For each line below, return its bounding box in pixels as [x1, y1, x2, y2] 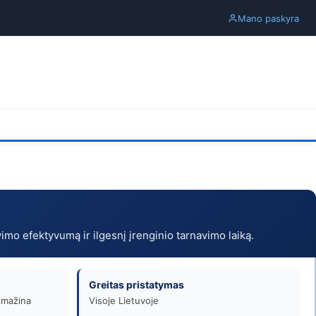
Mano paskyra [238, 12, 299, 24]
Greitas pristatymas [88, 279, 184, 291]
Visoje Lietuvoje [88, 295, 159, 306]
